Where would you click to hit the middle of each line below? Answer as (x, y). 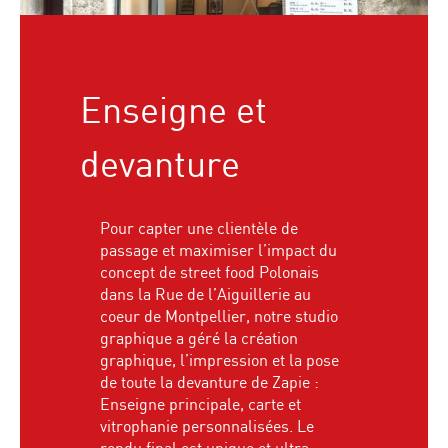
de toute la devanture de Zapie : (209, 382)
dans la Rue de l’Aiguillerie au (205, 294)
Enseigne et (173, 111)
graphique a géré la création (199, 338)
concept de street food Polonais (209, 272)
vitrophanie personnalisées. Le (207, 426)
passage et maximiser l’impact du (218, 250)
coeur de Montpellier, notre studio (219, 316)
